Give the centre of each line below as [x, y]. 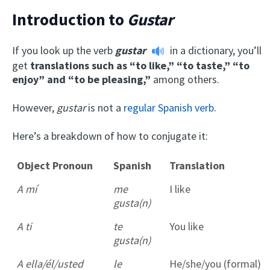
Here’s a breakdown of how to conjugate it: [110, 136]
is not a [106, 107]
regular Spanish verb [169, 107]
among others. [185, 79]
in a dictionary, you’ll [216, 51]
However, [34, 107]
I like [180, 189]
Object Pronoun [55, 165]
